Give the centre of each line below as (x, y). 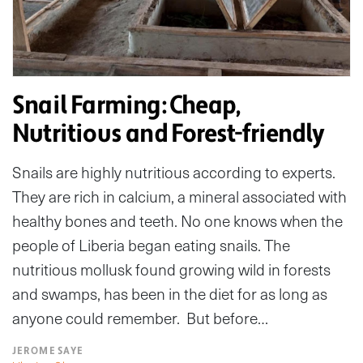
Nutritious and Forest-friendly (169, 134)
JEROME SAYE (48, 351)
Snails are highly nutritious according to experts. (174, 173)
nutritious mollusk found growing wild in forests (171, 270)
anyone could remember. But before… (140, 318)
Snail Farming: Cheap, (126, 106)
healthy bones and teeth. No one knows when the (177, 221)
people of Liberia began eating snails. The (151, 246)
